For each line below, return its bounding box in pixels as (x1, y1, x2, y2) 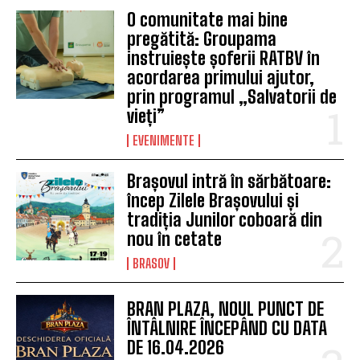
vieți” (127, 104, 166, 127)
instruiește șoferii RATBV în (127, 47, 321, 69)
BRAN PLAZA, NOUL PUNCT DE (127, 297, 325, 320)
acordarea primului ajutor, (127, 66, 315, 88)
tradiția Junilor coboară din (127, 208, 323, 231)
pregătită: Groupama (127, 27, 277, 50)
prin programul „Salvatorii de (127, 85, 337, 108)
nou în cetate (127, 227, 223, 250)
